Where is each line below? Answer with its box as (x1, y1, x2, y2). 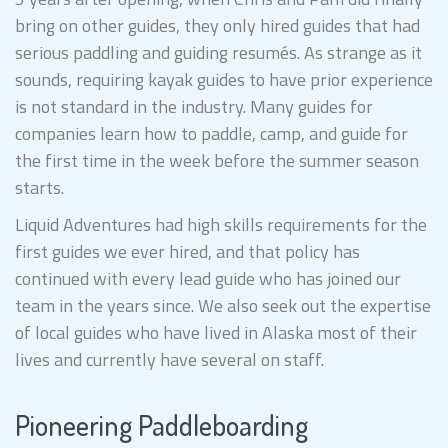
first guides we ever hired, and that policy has (15, 237, 360, 265)
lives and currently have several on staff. (15, 345, 328, 373)
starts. (15, 173, 64, 201)
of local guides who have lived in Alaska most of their (15, 318, 417, 346)
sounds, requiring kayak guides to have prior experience (15, 65, 433, 93)
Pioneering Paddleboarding (15, 406, 308, 443)
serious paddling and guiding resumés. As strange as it (15, 38, 422, 66)
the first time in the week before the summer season (15, 146, 419, 174)
